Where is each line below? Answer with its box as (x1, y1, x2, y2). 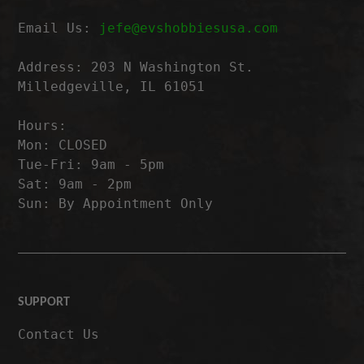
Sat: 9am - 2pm (18, 175, 132, 192)
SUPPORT (18, 295, 71, 309)
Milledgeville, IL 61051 (18, 78, 206, 94)
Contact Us (18, 326, 100, 342)
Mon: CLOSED (18, 136, 108, 153)
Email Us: (18, 19, 100, 36)
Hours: (18, 117, 67, 133)
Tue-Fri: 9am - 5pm (18, 156, 165, 172)
